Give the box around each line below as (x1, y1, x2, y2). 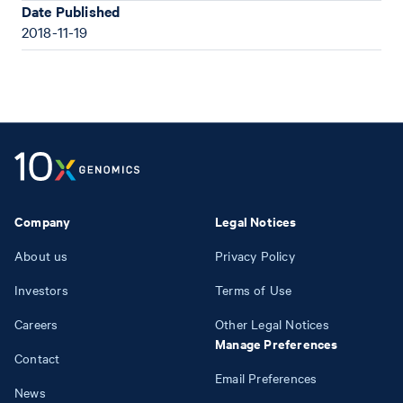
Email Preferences (215, 369, 318, 387)
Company (14, 211, 71, 230)
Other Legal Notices (215, 315, 329, 333)
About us (14, 246, 68, 264)
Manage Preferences (215, 334, 338, 353)
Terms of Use (215, 281, 292, 299)
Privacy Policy (215, 246, 295, 264)
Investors (14, 281, 68, 299)
